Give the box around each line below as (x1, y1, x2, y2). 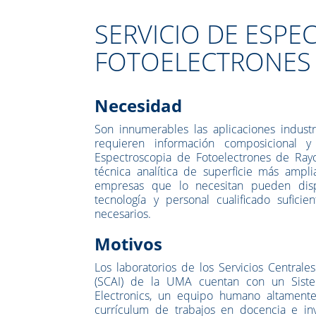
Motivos (95, 231, 163, 255)
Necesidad (95, 93, 183, 117)
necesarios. (95, 205, 152, 221)
